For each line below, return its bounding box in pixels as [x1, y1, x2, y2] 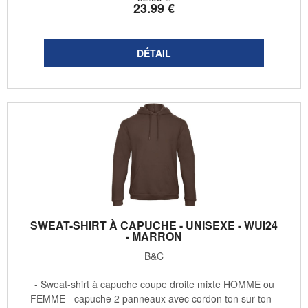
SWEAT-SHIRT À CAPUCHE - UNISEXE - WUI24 [30, 217, 278, 234]
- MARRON [126, 228, 182, 245]
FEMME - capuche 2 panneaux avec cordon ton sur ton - [30, 291, 278, 306]
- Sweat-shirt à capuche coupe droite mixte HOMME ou [34, 277, 274, 291]
